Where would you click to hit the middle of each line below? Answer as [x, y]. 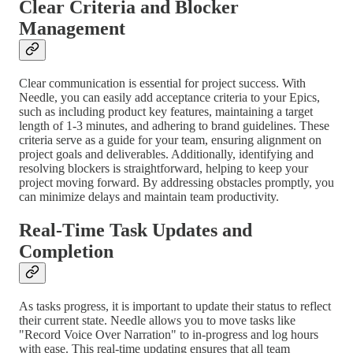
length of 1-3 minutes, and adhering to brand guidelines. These [174, 126]
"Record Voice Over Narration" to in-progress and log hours [169, 335]
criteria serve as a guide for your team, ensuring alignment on [170, 140]
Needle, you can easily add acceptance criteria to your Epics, [169, 98]
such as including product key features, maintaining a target [166, 112]
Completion [66, 252]
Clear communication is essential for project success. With [162, 84]
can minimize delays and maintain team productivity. [149, 197]
